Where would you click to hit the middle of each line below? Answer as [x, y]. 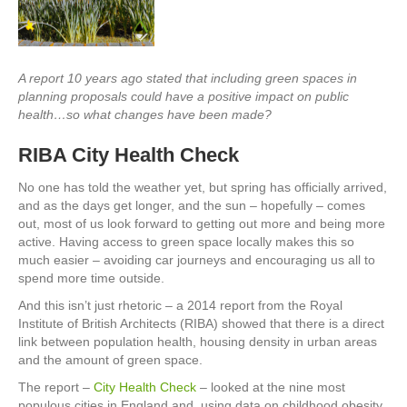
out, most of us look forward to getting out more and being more [202, 223]
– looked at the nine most [271, 387]
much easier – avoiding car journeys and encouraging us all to [197, 260]
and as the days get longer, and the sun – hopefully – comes [192, 205]
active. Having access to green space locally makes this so [186, 242]
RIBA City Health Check [129, 155]
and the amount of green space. [110, 360]
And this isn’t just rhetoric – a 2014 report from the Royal [180, 305]
